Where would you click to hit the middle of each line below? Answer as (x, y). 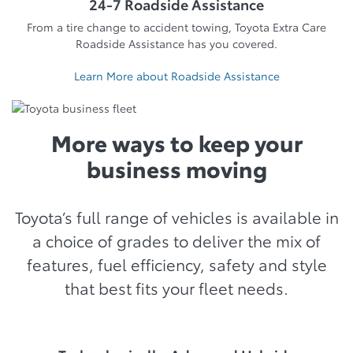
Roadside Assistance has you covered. (176, 43)
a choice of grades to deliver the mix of (176, 240)
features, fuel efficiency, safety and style (176, 264)
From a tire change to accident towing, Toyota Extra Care (176, 27)
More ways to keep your (176, 142)
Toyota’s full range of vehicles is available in (176, 217)
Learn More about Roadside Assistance (176, 76)
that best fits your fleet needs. (176, 288)
